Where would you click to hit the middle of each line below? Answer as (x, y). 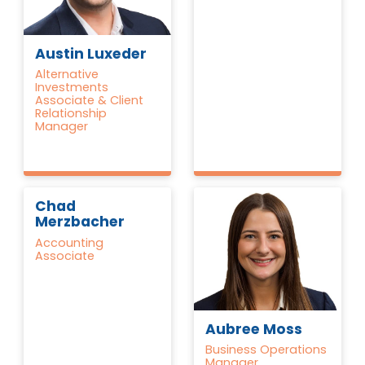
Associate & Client (90, 101)
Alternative (67, 75)
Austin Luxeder (91, 54)
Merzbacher (80, 222)
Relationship (71, 114)
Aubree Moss (254, 330)
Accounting (70, 242)
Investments (72, 88)
